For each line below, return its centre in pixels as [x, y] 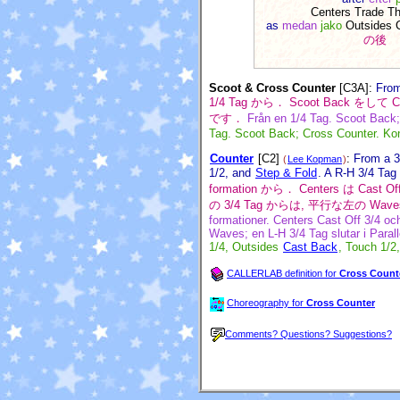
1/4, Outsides [246, 246]
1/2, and [232, 172]
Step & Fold [286, 172]
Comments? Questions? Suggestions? [308, 333]
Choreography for [267, 303]
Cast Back [310, 246]
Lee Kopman [315, 158]
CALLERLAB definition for [283, 274]
